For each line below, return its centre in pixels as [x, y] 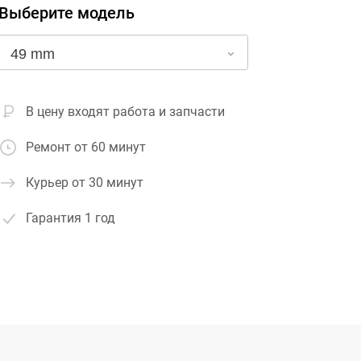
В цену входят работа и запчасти [126, 112]
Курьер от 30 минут [85, 183]
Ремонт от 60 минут [86, 147]
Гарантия [56, 218]
